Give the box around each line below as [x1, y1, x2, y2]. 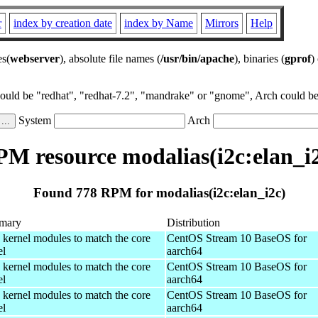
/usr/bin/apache [160, 53, 234, 65]
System [16, 114, 54, 126]
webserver [10, 53, 60, 65]
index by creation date [13, 17, 112, 29]
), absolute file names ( [60, 53, 160, 65]
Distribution [167, 216, 220, 229]
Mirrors [205, 17, 238, 29]
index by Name [124, 17, 193, 29]
